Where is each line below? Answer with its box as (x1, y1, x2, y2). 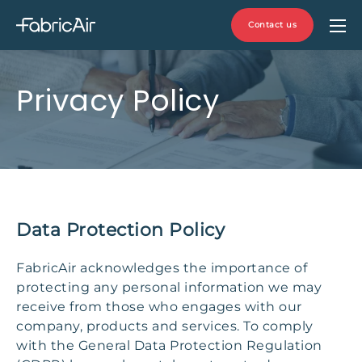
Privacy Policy (16, 80, 219, 121)
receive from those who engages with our (16, 299, 302, 314)
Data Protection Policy (16, 219, 225, 241)
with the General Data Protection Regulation (16, 338, 322, 353)
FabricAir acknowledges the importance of (16, 260, 307, 276)
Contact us (248, 19, 297, 30)
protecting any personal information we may (16, 280, 322, 295)
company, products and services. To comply (16, 318, 314, 334)
